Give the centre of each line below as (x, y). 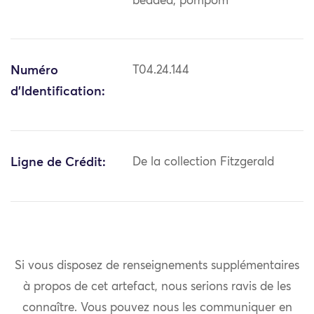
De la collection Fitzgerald (204, 163)
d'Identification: (58, 92)
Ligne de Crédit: (58, 163)
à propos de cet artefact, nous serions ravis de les (157, 287)
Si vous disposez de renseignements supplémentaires (157, 266)
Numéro (34, 71)
